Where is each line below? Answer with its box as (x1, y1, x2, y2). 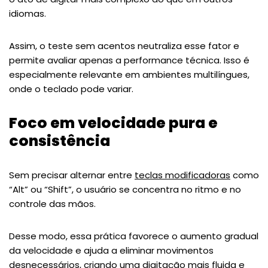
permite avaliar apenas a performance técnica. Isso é (9, 53, 249, 66)
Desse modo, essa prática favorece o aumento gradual (9, 229, 258, 242)
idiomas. (9, 7, 48, 20)
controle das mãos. (9, 197, 98, 210)
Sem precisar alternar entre (9, 168, 135, 181)
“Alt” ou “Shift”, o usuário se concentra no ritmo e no (9, 182, 241, 196)
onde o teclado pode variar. (9, 82, 133, 95)
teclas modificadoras (135, 168, 230, 181)
